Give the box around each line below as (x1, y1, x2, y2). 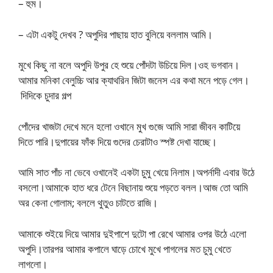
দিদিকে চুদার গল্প (18, 88, 71, 102)
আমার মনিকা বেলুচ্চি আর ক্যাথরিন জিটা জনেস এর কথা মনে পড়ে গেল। (18, 73, 249, 87)
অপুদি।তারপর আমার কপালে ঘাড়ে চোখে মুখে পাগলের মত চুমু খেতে (18, 241, 231, 256)
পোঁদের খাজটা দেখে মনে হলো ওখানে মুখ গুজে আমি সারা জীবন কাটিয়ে (18, 119, 240, 133)
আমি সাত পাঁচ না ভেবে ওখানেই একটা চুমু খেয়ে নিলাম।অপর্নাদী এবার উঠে (18, 165, 255, 179)
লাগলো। (18, 257, 48, 271)
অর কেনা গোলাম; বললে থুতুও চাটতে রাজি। (18, 196, 158, 210)
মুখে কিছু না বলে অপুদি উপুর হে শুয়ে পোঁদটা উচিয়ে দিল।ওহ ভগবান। (18, 58, 239, 72)
